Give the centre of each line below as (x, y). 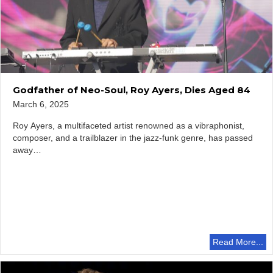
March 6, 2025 (41, 104)
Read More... (238, 242)
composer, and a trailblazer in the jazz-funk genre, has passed (133, 137)
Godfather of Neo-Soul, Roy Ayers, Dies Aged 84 (132, 90)
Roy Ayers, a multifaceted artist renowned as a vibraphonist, (129, 125)
